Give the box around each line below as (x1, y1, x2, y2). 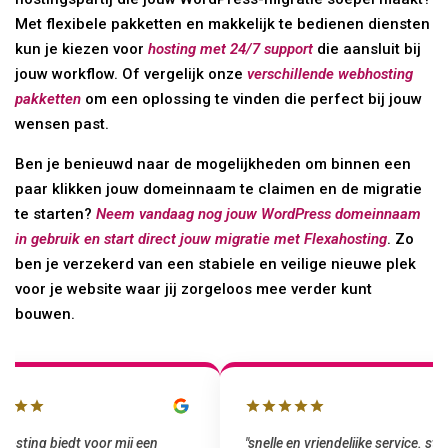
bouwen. (15, 304, 76, 323)
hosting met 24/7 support (148, 39, 314, 58)
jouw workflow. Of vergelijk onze (15, 64, 248, 83)
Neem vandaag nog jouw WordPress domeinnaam (96, 204, 422, 223)
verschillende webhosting (247, 64, 414, 83)
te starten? (15, 204, 97, 223)
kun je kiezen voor (15, 39, 149, 58)
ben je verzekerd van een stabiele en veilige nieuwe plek (15, 254, 417, 273)
